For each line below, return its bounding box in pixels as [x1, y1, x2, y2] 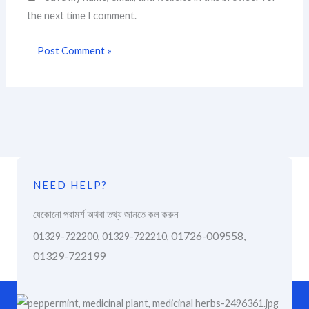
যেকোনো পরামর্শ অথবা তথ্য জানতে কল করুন [33, 208, 179, 221]
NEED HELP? [33, 179, 108, 192]
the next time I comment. [27, 9, 137, 21]
